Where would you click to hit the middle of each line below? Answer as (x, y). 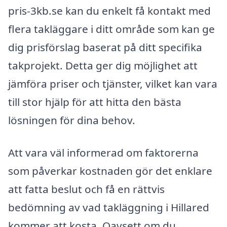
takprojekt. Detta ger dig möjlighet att (103, 66)
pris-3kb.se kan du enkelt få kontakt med (109, 11)
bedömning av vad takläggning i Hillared (109, 207)
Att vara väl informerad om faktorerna (103, 152)
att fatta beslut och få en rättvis (86, 189)
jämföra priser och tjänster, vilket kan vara (113, 84)
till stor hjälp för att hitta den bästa (95, 102)
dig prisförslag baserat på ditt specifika (105, 47)
